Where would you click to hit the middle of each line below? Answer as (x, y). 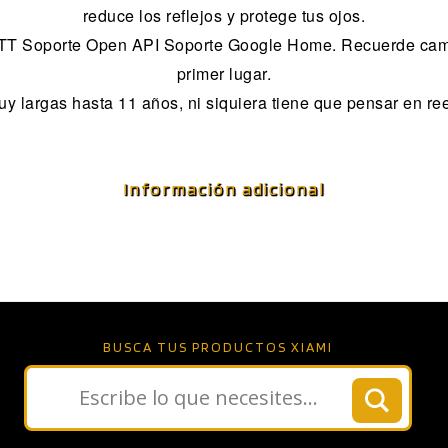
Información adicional (224, 188)
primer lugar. (224, 74)
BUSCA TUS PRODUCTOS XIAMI (218, 346)
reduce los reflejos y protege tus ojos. (224, 16)
